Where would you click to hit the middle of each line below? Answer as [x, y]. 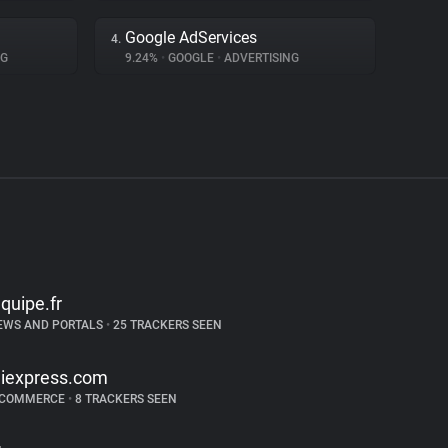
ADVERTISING [260, 58]
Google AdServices [191, 37]
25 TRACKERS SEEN [165, 325]
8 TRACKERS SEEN [124, 399]
